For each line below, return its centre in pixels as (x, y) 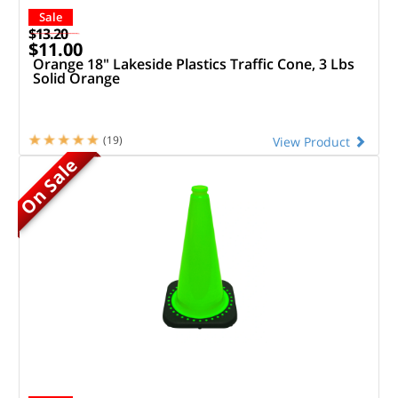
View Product (313, 142)
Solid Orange (76, 78)
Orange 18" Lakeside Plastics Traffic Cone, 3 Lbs (193, 64)
